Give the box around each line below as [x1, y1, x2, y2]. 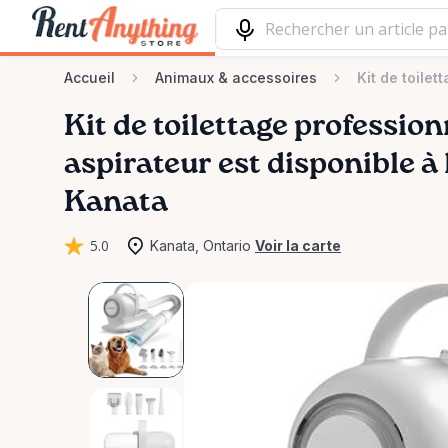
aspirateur [64, 150, 212, 180]
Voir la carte [255, 237, 341, 254]
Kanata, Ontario [150, 237, 251, 254]
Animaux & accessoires [155, 69, 317, 86]
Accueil [64, 69, 115, 86]
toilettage [153, 112, 288, 142]
